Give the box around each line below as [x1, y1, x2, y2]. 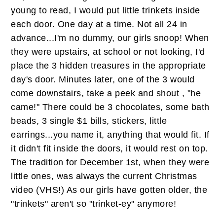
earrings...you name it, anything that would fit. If [11, 130, 210, 140]
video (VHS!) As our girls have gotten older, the [11, 185, 208, 195]
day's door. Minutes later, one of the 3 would [11, 74, 195, 85]
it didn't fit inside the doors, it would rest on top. [11, 144, 208, 154]
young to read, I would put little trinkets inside [11, 5, 200, 16]
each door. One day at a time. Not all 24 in [11, 19, 187, 30]
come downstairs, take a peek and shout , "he [11, 88, 201, 99]
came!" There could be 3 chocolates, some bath [11, 102, 210, 112]
